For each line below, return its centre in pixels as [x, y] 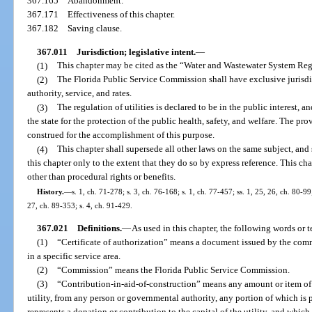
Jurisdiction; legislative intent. [136, 52]
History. [50, 191]
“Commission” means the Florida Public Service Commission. [173, 270]
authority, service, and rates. [80, 93]
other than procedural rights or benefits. [102, 177]
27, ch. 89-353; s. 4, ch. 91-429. [80, 205]
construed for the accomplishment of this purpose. [121, 135]
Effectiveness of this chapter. [122, 15]
